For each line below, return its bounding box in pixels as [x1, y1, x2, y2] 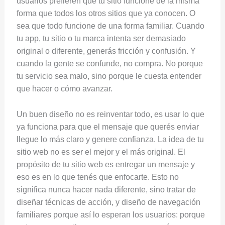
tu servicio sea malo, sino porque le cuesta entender [16, 72, 201, 80]
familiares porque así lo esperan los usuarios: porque [16, 210, 205, 219]
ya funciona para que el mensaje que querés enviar [16, 122, 199, 131]
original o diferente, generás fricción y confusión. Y [16, 47, 196, 55]
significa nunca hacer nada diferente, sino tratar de [16, 185, 196, 194]
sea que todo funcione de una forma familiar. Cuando [16, 22, 204, 30]
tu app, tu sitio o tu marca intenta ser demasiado [16, 34, 186, 43]
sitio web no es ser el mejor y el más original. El [16, 147, 185, 156]
